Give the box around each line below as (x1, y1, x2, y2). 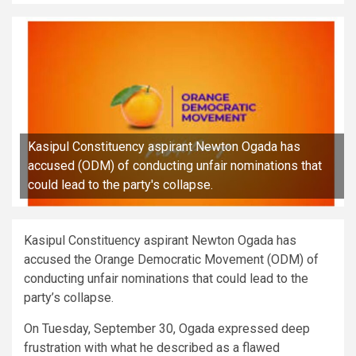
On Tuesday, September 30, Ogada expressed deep (24, 320, 310, 336)
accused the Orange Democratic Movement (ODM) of (24, 251, 319, 267)
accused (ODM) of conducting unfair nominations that (28, 157, 322, 173)
